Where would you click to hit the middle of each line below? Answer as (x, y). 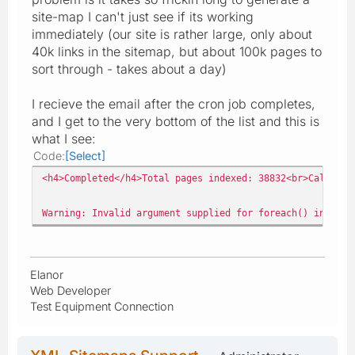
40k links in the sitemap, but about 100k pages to (177, 51)
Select (85, 155)
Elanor (47, 274)
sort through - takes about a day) (129, 69)
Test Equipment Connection (102, 306)
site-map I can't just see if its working (143, 16)
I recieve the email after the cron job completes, (174, 103)
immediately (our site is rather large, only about (172, 34)
